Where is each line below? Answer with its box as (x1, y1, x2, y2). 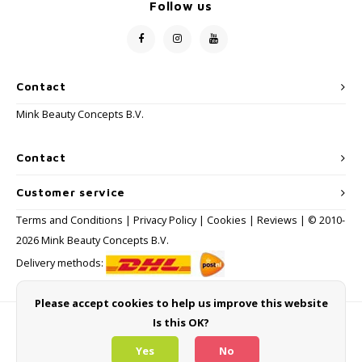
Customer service (16, 185, 126, 199)
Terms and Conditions (16, 213, 125, 227)
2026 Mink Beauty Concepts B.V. (16, 233, 169, 247)
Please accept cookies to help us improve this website (34, 296, 328, 310)
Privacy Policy (133, 213, 196, 227)
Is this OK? (153, 315, 209, 330)
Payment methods (21, 315, 114, 330)
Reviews (257, 213, 297, 227)
